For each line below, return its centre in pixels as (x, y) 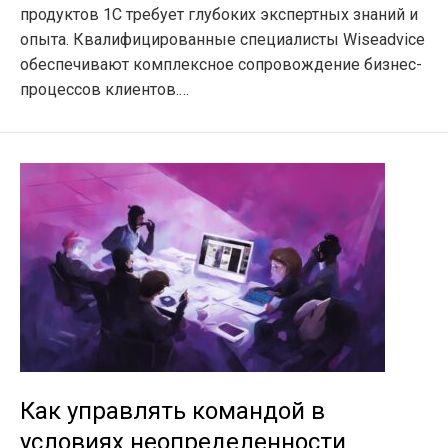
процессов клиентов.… (104, 89)
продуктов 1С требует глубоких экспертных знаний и (219, 14)
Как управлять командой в (172, 411)
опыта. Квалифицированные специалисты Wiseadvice (222, 39)
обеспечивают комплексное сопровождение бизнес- (221, 64)
